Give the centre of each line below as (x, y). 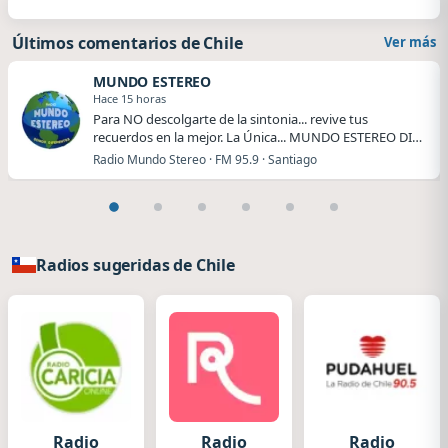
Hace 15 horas (129, 98)
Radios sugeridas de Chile (135, 265)
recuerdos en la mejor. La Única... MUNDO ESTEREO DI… (257, 136)
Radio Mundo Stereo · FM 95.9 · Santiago (205, 159)
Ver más (410, 42)
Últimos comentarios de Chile (127, 43)
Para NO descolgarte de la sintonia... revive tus (230, 118)
